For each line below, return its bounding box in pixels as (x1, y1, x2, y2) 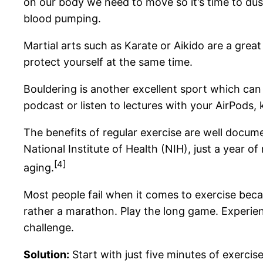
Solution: (23, 248, 69, 261)
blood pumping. (23, 12, 101, 25)
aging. (23, 161, 54, 174)
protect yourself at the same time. (23, 55, 193, 68)
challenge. (23, 221, 74, 234)
